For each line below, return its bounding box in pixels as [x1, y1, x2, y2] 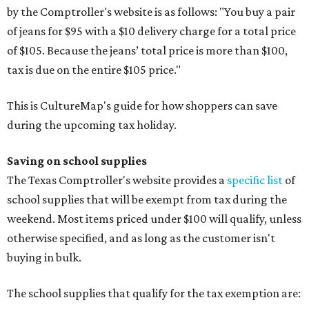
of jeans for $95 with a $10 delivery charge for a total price [7, 24, 296, 39]
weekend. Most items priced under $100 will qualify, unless [7, 212, 301, 226]
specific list [227, 173, 283, 188]
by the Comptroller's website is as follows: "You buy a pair [7, 5, 295, 19]
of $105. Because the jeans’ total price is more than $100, [7, 43, 288, 58]
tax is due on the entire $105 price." [7, 63, 181, 77]
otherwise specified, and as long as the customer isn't [7, 231, 275, 246]
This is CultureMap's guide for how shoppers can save [7, 99, 277, 113]
